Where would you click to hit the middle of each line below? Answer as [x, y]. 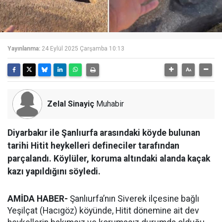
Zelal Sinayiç [71, 104]
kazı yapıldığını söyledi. [54, 171]
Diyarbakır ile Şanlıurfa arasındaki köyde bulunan [104, 133]
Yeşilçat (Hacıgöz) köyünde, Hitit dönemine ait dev [103, 211]
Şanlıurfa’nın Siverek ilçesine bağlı [134, 199]
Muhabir [109, 104]
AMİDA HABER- [38, 199]
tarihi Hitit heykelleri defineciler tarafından [93, 146]
